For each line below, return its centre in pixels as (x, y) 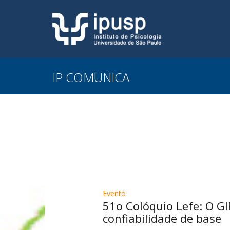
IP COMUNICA (91, 77)
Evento (114, 193)
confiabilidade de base (162, 218)
